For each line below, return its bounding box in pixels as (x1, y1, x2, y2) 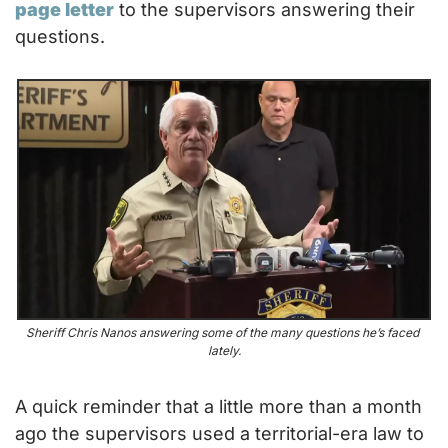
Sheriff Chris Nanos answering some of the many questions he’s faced (26, 325, 419, 341)
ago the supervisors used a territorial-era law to (15, 423, 424, 445)
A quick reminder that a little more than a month (15, 396, 422, 418)
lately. (207, 343, 241, 359)
